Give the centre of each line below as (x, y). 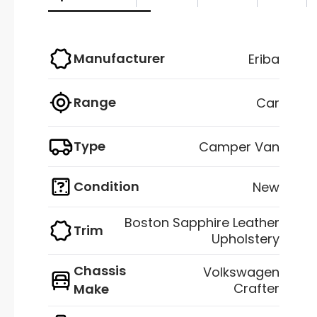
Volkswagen (241, 272)
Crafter (257, 289)
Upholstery (246, 239)
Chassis (100, 271)
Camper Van (239, 146)
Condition (106, 187)
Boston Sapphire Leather (202, 223)
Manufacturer (119, 59)
